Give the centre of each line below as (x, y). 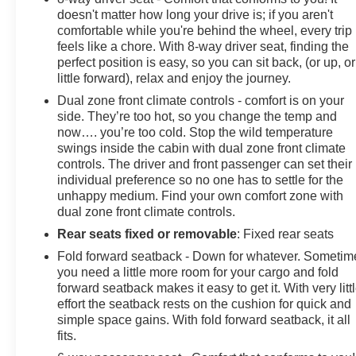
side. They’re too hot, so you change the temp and (197, 116)
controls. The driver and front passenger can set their (205, 164)
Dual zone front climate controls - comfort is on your (201, 100)
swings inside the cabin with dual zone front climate (202, 148)
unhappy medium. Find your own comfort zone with (201, 195)
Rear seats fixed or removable (147, 234)
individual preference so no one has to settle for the (201, 180)
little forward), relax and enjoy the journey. (174, 78)
